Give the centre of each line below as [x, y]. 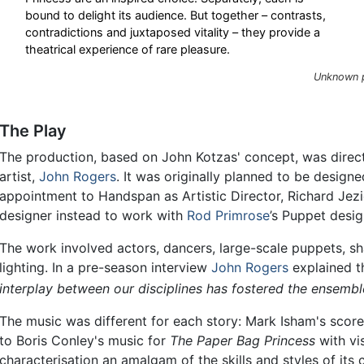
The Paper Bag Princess [243, 340]
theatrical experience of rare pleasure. [128, 50]
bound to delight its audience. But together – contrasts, [175, 15]
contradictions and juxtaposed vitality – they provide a [173, 32]
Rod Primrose [228, 215]
